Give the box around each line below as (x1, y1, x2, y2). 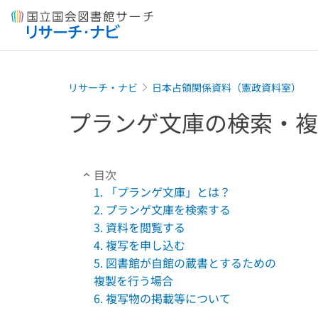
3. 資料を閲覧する (94, 219, 185, 236)
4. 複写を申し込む (94, 236, 185, 253)
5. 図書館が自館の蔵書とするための (94, 254, 276, 271)
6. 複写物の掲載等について (94, 290, 231, 307)
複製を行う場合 (94, 272, 173, 289)
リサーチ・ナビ (68, 80, 138, 94)
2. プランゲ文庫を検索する (94, 201, 231, 218)
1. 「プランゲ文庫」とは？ (94, 183, 231, 200)
